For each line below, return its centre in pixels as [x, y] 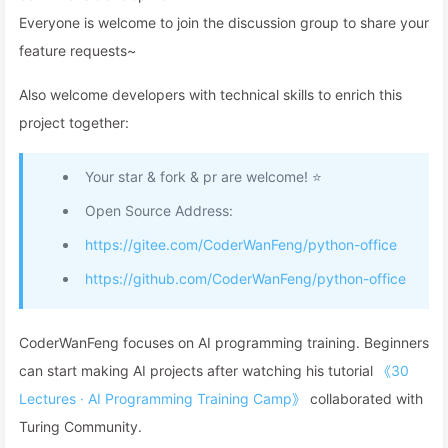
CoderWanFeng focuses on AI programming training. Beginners [224, 342]
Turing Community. [80, 426]
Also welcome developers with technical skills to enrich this [210, 94]
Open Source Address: [159, 210]
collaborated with [364, 398]
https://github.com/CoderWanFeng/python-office [245, 278]
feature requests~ [77, 50]
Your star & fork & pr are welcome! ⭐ [203, 176]
